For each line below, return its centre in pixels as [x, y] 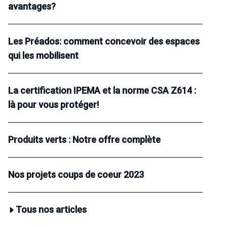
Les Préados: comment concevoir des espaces [104, 42]
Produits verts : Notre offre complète [84, 140]
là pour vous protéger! [53, 105]
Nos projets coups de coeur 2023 [76, 175]
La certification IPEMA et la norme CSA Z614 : [102, 91]
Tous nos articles [51, 210]
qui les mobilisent [43, 56]
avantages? [32, 7]
